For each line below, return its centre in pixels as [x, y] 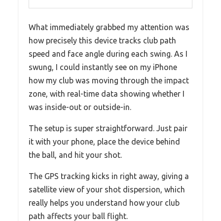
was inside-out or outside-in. [80, 107]
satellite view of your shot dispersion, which [107, 190]
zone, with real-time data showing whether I [107, 94]
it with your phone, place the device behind [104, 142]
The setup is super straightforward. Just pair [108, 129]
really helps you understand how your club [104, 203]
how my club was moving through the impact [109, 81]
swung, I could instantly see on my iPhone [103, 67]
